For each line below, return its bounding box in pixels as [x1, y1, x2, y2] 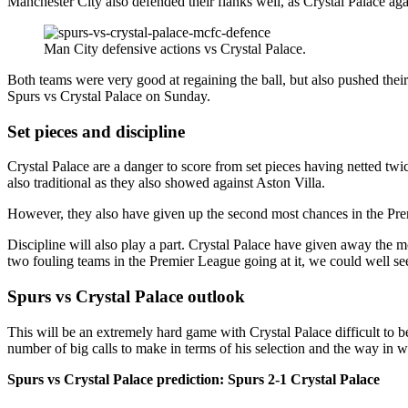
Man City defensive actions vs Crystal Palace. [44, 40, 306, 56]
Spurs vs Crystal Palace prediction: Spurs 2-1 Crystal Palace [7, 371, 380, 387]
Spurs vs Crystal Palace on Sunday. [7, 87, 210, 104]
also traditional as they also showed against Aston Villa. [7, 175, 325, 191]
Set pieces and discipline [7, 121, 185, 141]
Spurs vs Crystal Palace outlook [7, 287, 245, 307]
